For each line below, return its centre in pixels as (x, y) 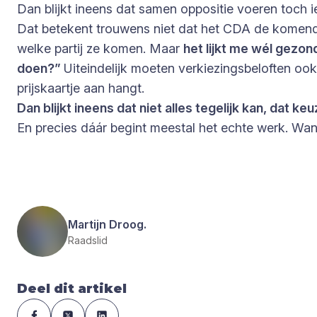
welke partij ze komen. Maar (100, 49)
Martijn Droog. (107, 224)
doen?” (40, 69)
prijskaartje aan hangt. (82, 88)
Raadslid (88, 240)
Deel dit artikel (72, 289)
